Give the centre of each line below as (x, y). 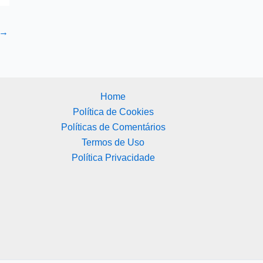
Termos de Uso (113, 143)
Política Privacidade (113, 158)
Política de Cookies (113, 112)
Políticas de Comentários (113, 127)
